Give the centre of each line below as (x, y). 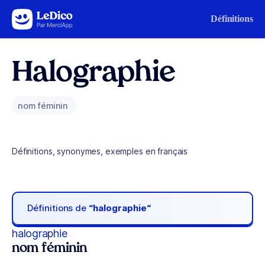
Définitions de (58, 208)
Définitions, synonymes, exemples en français (100, 151)
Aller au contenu (45, 16)
